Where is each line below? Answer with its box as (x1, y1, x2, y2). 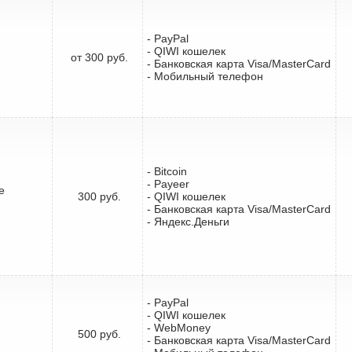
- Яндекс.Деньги (147, 214, 229, 228)
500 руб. (77, 327, 121, 340)
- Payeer (147, 177, 189, 190)
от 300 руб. (70, 50, 128, 64)
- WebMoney (147, 321, 211, 334)
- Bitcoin (147, 164, 187, 178)
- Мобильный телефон (147, 69, 263, 82)
